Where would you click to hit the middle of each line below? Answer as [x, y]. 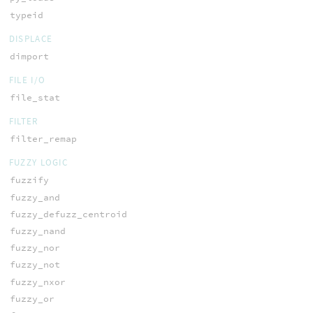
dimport [29, 56]
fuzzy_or [32, 298]
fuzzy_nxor [37, 282]
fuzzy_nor [35, 248]
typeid [26, 15]
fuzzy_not [35, 265]
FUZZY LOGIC [38, 163]
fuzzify [29, 180]
